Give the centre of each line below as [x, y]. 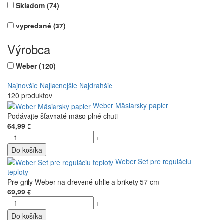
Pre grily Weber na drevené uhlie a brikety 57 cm [83, 182]
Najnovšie [23, 85]
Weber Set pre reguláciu [153, 161]
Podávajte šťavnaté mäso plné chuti [63, 116]
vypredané [34, 25]
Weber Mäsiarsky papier [131, 105]
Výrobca [29, 49]
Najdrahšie [96, 85]
